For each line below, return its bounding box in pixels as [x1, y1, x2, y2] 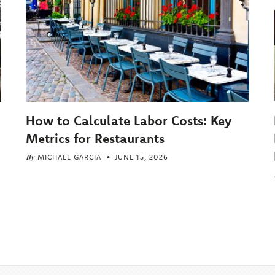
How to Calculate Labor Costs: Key [26, 112, 232, 129]
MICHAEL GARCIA [37, 152, 102, 162]
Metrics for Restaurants [26, 130, 165, 147]
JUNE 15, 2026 [115, 152, 169, 162]
